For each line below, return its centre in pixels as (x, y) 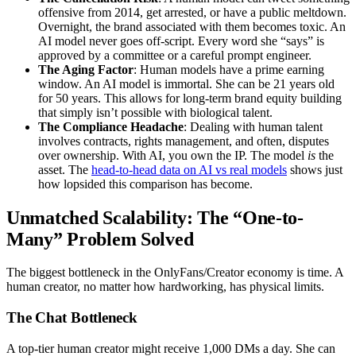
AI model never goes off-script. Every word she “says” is (181, 41)
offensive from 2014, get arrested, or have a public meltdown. (192, 12)
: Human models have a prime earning (229, 69)
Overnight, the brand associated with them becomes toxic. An (192, 26)
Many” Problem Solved (100, 239)
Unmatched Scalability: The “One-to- (155, 217)
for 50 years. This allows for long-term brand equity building (190, 98)
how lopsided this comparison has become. (145, 184)
